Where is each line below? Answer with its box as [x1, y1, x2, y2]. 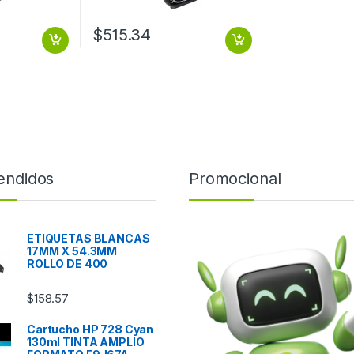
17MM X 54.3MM [27, 243, 118, 258]
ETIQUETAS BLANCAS [27, 231, 150, 245]
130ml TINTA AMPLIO [27, 334, 145, 348]
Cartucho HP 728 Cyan [27, 322, 154, 336]
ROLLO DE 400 [27, 256, 108, 270]
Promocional [189, 168, 281, 188]
